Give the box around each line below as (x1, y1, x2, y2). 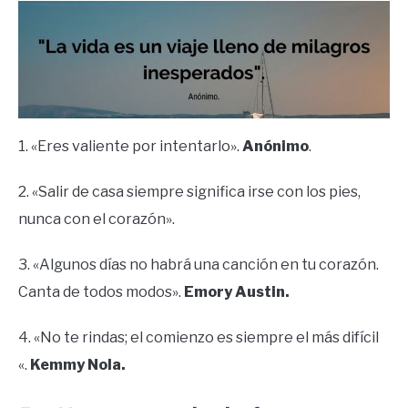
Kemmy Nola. (30, 355, 126, 373)
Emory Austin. (184, 282, 290, 301)
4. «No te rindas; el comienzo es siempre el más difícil (18, 328, 379, 346)
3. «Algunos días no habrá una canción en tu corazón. (18, 255, 379, 273)
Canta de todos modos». (18, 282, 184, 301)
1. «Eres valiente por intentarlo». (18, 137, 242, 155)
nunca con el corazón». (18, 209, 175, 228)
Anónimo (242, 137, 309, 155)
